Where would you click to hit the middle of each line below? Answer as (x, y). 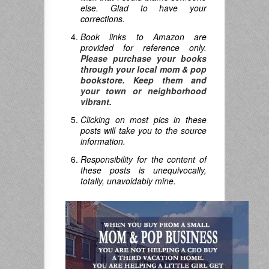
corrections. (103, 19)
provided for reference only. (144, 48)
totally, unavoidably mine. (128, 181)
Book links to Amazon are (144, 37)
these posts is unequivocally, (144, 170)
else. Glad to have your (144, 8)
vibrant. (96, 102)
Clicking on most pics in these (144, 120)
